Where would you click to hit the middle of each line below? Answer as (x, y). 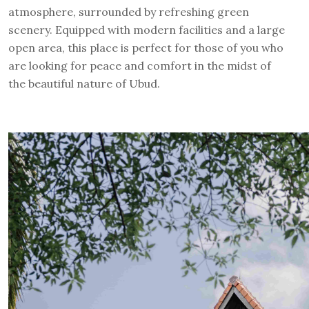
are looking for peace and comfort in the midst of (140, 66)
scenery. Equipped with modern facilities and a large (147, 30)
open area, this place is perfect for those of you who (146, 48)
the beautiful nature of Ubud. (84, 83)
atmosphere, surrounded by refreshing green (129, 12)
